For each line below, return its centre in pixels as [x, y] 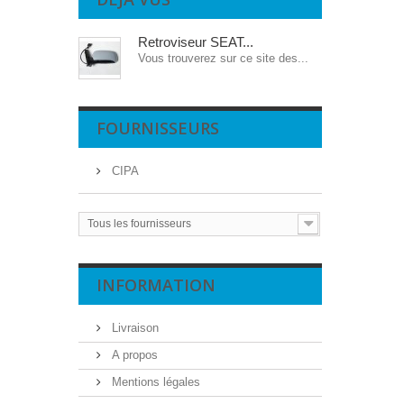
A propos [133, 355]
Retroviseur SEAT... [196, 42]
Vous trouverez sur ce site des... [223, 58]
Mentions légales [154, 382]
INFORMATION [156, 285]
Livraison [133, 328]
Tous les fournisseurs [139, 224]
